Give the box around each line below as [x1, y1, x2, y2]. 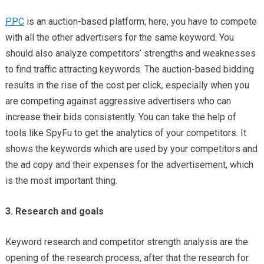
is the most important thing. [5, 175, 117, 187]
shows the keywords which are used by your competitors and [5, 143, 258, 155]
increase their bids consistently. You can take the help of [5, 111, 236, 123]
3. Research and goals [5, 206, 104, 217]
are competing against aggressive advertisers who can [5, 95, 231, 107]
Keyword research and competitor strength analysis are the [5, 236, 248, 248]
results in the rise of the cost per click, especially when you [5, 80, 249, 91]
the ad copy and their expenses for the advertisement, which [5, 159, 253, 171]
